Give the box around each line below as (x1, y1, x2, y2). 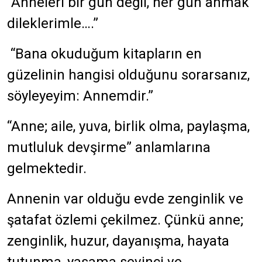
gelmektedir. (7, 160, 87, 177)
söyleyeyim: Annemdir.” (7, 88, 153, 104)
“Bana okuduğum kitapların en (7, 46, 202, 62)
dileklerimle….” (7, 15, 98, 32)
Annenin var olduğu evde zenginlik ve (7, 191, 243, 207)
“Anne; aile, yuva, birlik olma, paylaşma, (7, 118, 250, 135)
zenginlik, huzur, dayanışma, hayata (7, 233, 229, 249)
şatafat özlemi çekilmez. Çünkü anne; (7, 212, 243, 228)
